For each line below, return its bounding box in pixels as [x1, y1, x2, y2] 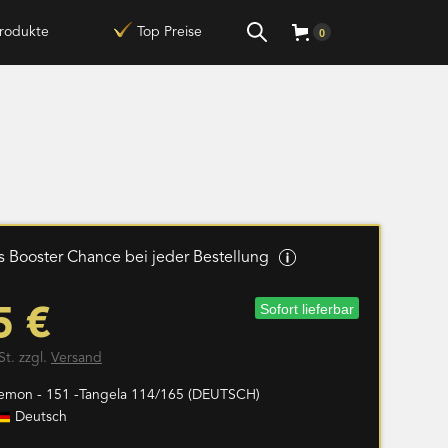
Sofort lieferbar [259, 300, 354, 317]
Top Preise [136, 25, 202, 40]
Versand [50, 350, 102, 365]
